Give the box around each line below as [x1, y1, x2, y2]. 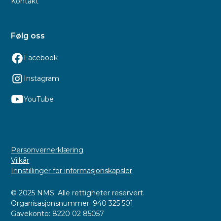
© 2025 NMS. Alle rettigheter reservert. [11, 188, 145, 197]
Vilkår [11, 155, 30, 165]
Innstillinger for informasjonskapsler [11, 166, 133, 175]
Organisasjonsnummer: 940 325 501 [11, 198, 134, 208]
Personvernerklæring [11, 145, 84, 154]
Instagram [23, 74, 59, 83]
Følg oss [11, 31, 45, 41]
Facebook [23, 53, 58, 63]
